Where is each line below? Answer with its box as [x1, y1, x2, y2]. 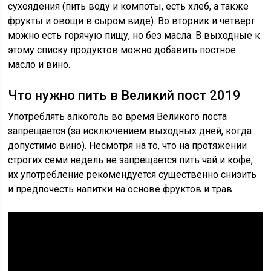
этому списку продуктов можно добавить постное [8, 44, 237, 56]
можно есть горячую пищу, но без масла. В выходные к [8, 30, 261, 41]
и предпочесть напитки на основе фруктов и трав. [8, 183, 235, 195]
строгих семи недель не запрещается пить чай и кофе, [8, 154, 253, 166]
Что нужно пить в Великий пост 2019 [8, 88, 241, 103]
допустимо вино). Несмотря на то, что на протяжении [8, 140, 247, 151]
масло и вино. [8, 59, 71, 70]
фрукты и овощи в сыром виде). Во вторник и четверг [8, 15, 256, 27]
